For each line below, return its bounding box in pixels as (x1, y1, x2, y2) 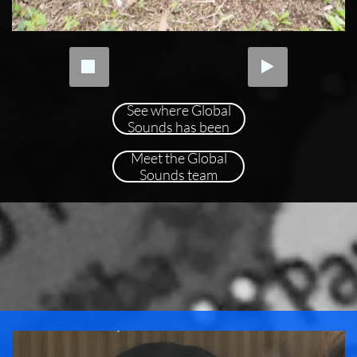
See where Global (126, 101, 231, 119)
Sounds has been (127, 118, 229, 135)
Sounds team (139, 166, 218, 183)
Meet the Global (130, 149, 227, 167)
